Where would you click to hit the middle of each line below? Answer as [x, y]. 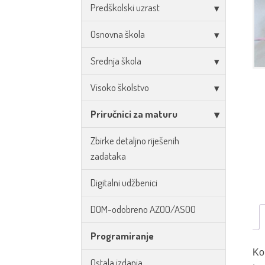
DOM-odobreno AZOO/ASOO [143, 209]
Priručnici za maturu [134, 114]
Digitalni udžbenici [124, 182]
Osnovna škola [118, 34]
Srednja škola [116, 61]
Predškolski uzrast [125, 7]
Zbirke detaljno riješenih [135, 140]
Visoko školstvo [120, 87]
